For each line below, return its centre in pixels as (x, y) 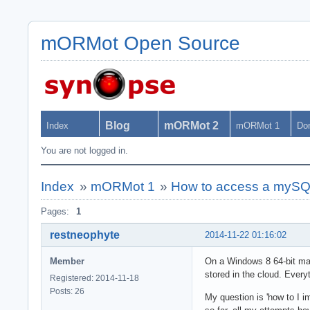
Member (67, 261)
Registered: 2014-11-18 (94, 278)
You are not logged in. (84, 151)
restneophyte (85, 235)
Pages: (55, 211)
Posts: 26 (67, 291)
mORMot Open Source (140, 43)
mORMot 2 (191, 126)
